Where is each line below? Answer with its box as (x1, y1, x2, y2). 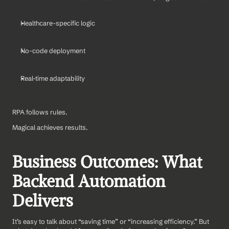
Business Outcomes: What (12, 151, 202, 172)
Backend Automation (12, 171, 165, 192)
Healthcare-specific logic (20, 18, 95, 27)
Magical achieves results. (12, 123, 88, 131)
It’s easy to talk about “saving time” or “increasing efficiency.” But (12, 217, 209, 225)
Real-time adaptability (20, 74, 85, 82)
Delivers (12, 190, 73, 211)
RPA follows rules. (12, 107, 67, 116)
